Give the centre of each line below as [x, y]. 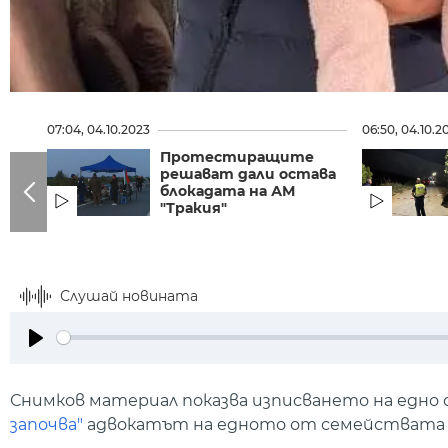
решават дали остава [248, 173]
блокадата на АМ [228, 190]
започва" [46, 424]
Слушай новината [129, 295]
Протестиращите [237, 156]
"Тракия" [194, 207]
